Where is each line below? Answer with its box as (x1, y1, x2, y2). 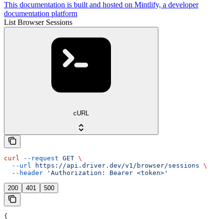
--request (20, 154, 59, 162)
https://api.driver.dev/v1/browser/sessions (31, 162, 199, 170)
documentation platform (4, 9, 77, 18)
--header (4, 169, 43, 177)
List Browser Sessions (4, 18, 72, 26)
